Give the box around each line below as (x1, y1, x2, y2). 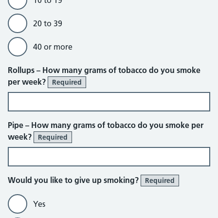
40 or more (33, 42, 73, 52)
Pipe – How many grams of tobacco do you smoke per (8, 120, 203, 130)
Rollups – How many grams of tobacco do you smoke (8, 65, 200, 75)
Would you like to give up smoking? (8, 175, 141, 185)
